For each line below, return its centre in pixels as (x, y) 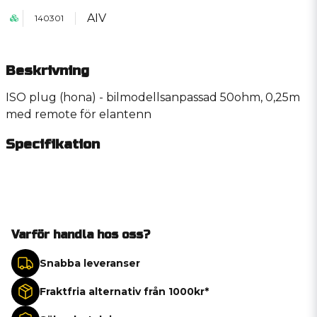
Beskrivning (47, 70)
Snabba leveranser (90, 263)
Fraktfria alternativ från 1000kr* (124, 291)
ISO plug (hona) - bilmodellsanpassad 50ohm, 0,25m (153, 97)
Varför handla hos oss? (81, 235)
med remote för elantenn (79, 114)
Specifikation (53, 144)
